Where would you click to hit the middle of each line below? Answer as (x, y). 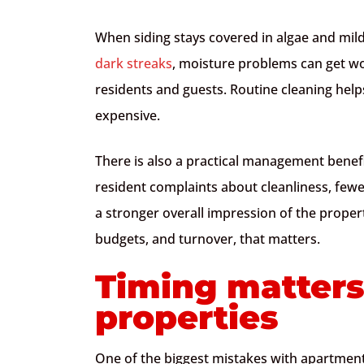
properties (187, 317)
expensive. (128, 115)
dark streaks (134, 63)
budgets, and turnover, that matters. (208, 238)
